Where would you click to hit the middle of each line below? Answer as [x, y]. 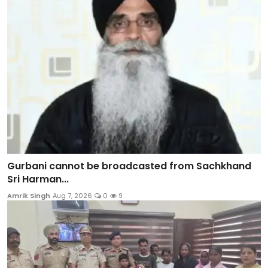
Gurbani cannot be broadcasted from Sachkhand [129, 166]
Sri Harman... [38, 179]
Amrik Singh [29, 195]
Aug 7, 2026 [72, 195]
